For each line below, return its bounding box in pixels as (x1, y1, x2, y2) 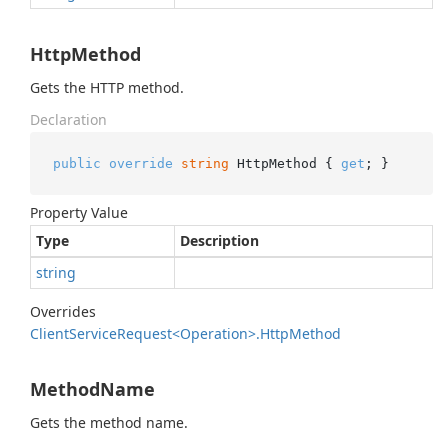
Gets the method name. (30, 413, 188, 432)
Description (180, 231, 259, 250)
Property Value (30, 203, 128, 222)
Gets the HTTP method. (30, 78, 184, 97)
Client (30, 324, 69, 343)
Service (69, 324, 117, 343)
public (52, 155, 101, 171)
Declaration (30, 110, 107, 129)
